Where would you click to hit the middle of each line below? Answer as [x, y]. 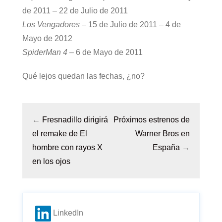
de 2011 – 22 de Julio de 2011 [75, 11]
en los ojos [51, 161]
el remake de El [60, 134]
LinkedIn [67, 213]
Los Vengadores [51, 25]
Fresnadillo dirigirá [75, 120]
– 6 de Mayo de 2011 [105, 52]
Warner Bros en [163, 134]
